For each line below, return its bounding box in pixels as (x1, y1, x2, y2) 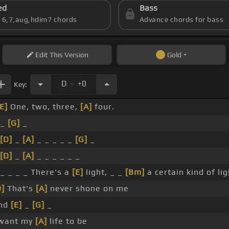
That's (5, 184, 36, 194)
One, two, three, (8, 102, 80, 112)
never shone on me (48, 184, 129, 194)
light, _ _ (83, 167, 125, 177)
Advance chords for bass (139, 15, 224, 24)
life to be (47, 216, 87, 226)
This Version (48, 51, 88, 59)
